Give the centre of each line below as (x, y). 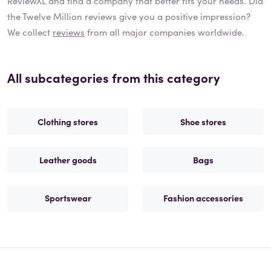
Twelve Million (52, 16)
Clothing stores (68, 122)
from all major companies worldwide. (165, 32)
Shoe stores (203, 122)
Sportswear (68, 198)
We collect (30, 32)
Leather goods (68, 160)
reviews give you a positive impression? (166, 16)
